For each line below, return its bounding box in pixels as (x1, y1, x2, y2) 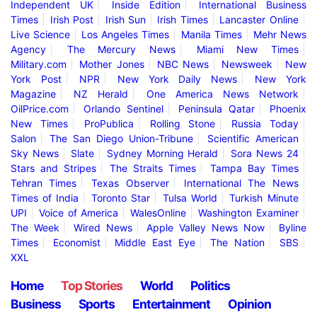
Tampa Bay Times (209, 161, 299, 174)
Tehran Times (11, 176, 77, 189)
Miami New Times (196, 42, 299, 55)
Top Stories (61, 278, 122, 293)
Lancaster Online (219, 13, 299, 25)
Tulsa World (162, 191, 217, 204)
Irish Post (50, 13, 93, 25)
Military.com (11, 57, 67, 70)
